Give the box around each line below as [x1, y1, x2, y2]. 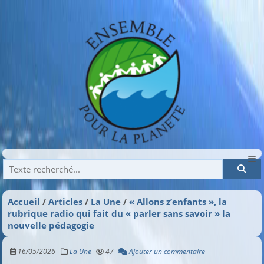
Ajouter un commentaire [127, 246, 206, 256]
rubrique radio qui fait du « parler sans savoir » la [8, 207, 231, 219]
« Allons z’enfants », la [129, 195, 227, 207]
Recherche [2, 158, 78, 180]
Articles [48, 195, 83, 207]
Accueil [8, 195, 41, 207]
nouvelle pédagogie [8, 219, 95, 231]
